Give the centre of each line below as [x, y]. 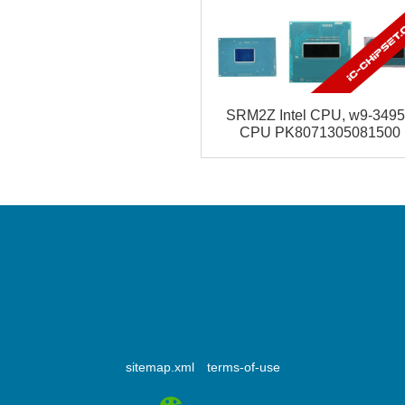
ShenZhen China [202, 310]
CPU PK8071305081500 [320, 133]
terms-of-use [243, 367]
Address [202, 273]
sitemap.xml [160, 367]
